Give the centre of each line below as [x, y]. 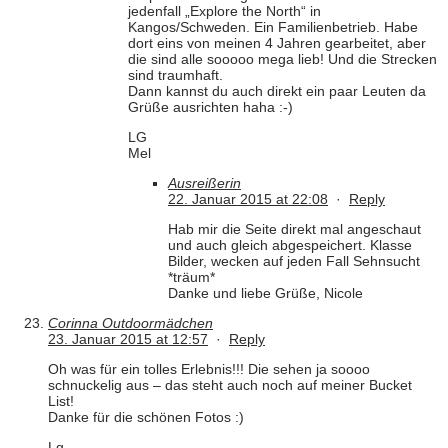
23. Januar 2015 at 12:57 [128, 339]
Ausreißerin [204, 183]
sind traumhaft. [175, 75]
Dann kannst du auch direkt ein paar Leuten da [277, 91]
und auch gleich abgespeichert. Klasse [290, 245]
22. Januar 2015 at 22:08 [248, 199]
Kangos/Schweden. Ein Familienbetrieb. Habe [273, 27]
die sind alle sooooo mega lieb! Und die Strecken [282, 59]
